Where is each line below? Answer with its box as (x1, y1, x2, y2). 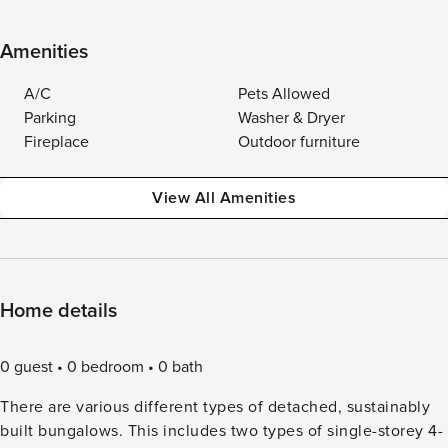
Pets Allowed (238, 84, 330, 104)
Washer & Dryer (238, 108, 345, 128)
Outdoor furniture (238, 132, 360, 152)
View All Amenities (152, 188, 296, 208)
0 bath (158, 357, 203, 377)
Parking (24, 108, 76, 128)
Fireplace (24, 132, 89, 152)
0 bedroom (67, 357, 144, 377)
